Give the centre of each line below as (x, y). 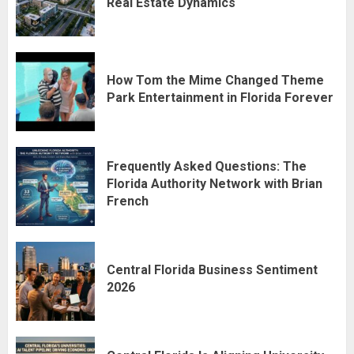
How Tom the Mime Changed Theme (215, 81)
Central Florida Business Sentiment (212, 270)
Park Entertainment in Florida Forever (220, 98)
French (128, 201)
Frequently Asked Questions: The (207, 167)
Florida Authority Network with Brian (215, 184)
